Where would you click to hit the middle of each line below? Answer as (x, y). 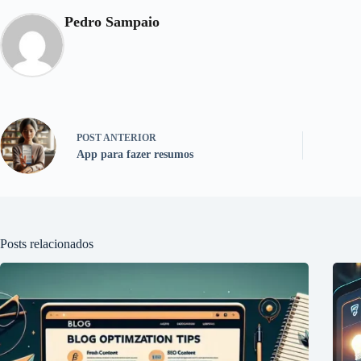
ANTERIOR (129, 138)
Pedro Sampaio (112, 21)
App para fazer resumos (135, 155)
